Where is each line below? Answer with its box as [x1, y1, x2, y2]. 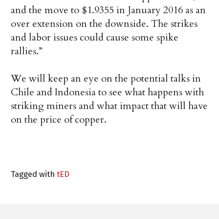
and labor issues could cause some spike [11, 31, 179, 44]
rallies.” [11, 44, 43, 58]
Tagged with [11, 169, 57, 179]
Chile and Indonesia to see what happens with [11, 86, 204, 99]
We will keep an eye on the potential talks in [11, 72, 201, 86]
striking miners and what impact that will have [11, 99, 208, 113]
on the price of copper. [11, 113, 107, 127]
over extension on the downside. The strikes [11, 17, 198, 31]
